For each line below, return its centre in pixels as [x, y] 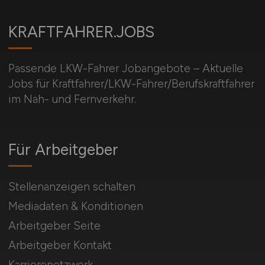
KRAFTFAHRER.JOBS [81, 32]
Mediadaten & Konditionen [75, 206]
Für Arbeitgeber [63, 150]
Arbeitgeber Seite [54, 226]
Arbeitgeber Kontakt [60, 245]
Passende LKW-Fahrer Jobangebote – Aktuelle [125, 69]
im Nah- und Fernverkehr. [72, 99]
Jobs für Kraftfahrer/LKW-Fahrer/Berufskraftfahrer [131, 84]
